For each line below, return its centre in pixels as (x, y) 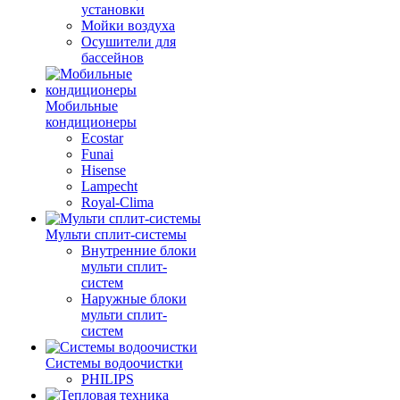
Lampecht (109, 186)
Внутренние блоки (139, 250)
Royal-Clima (117, 202)
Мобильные (82, 106)
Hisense (104, 170)
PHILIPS (108, 379)
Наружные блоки (134, 299)
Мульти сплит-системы (116, 234)
